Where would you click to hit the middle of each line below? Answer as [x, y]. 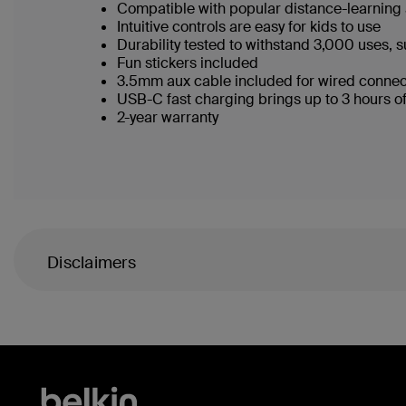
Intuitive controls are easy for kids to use [251, 27]
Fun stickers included [189, 63]
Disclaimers [92, 263]
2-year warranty [169, 117]
